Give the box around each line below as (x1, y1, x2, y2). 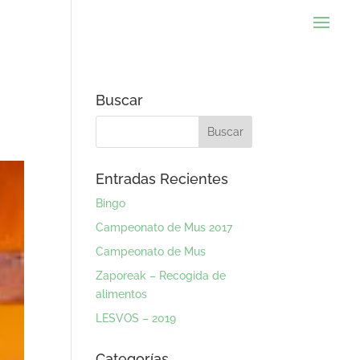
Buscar (96, 92, 144, 108)
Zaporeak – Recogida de (96, 269, 227, 282)
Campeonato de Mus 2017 (96, 221, 233, 234)
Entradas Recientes (96, 170, 229, 187)
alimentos (96, 288, 148, 301)
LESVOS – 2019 (96, 312, 177, 325)
